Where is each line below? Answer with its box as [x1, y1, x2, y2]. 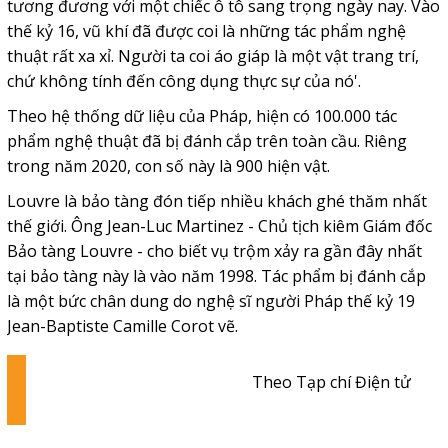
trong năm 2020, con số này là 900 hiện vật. [6, 155, 330, 177]
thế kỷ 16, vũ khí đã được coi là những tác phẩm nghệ [6, 20, 406, 42]
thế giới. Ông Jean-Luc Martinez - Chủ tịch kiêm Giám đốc [6, 215, 432, 237]
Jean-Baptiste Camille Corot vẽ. [6, 315, 238, 337]
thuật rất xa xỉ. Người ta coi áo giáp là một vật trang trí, [6, 45, 419, 67]
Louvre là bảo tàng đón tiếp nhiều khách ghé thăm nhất [6, 190, 427, 212]
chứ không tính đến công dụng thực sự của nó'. [6, 70, 361, 92]
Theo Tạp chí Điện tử [252, 371, 412, 393]
